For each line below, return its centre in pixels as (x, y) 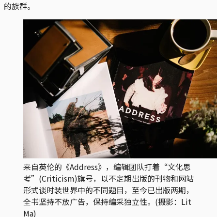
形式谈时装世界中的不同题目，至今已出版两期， (108, 190)
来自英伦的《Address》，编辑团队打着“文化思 (107, 166)
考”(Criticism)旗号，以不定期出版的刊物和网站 (108, 178)
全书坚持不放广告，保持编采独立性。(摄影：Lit (107, 201)
